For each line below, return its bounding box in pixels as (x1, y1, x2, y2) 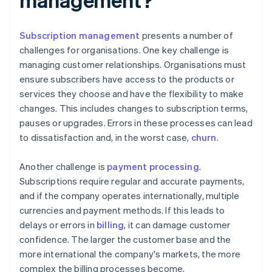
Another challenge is (19, 160, 107, 173)
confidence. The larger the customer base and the (19, 233, 231, 246)
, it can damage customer (124, 219, 231, 231)
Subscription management (19, 29, 140, 42)
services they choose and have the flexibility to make (19, 87, 244, 100)
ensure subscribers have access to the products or (19, 73, 234, 86)
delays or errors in (19, 219, 97, 231)
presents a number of (140, 29, 233, 42)
